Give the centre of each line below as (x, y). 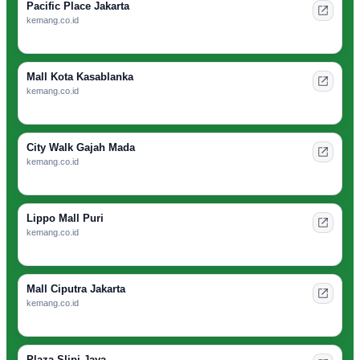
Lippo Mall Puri (65, 219)
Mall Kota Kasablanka (80, 77)
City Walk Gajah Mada (81, 148)
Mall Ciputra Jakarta (76, 289)
